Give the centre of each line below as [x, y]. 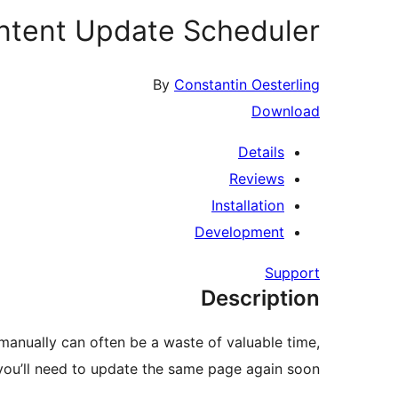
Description [260, 298]
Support [292, 273]
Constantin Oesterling [247, 85]
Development [239, 232]
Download [286, 111]
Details [261, 152]
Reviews [257, 179]
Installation [248, 206]
